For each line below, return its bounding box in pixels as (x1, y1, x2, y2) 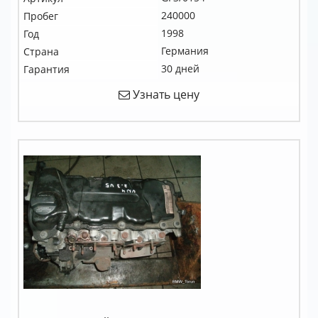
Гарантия (23, 62, 70, 76)
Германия (161, 44, 209, 57)
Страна (23, 45, 59, 58)
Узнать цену (130, 87, 199, 102)
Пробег (23, 9, 58, 23)
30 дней (161, 62, 199, 75)
